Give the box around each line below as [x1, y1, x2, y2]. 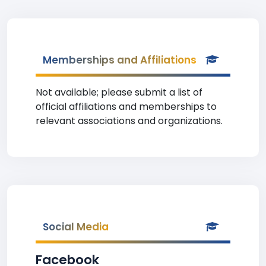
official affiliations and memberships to [36, 100, 217, 113]
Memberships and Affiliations [43, 53, 197, 67]
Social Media [43, 220, 109, 234]
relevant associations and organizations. [36, 114, 223, 128]
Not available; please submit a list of [36, 85, 202, 99]
